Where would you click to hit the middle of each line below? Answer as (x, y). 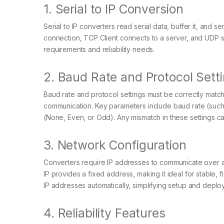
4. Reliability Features (104, 213)
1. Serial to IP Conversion (113, 9)
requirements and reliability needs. (99, 49)
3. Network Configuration (115, 145)
